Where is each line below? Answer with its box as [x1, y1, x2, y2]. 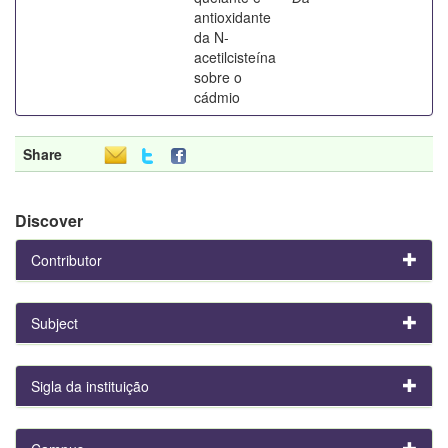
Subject [31, 312, 78, 333]
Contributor [31, 249, 102, 270]
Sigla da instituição [31, 375, 149, 396]
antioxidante [194, 6, 271, 27]
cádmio [194, 86, 240, 107]
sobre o [194, 66, 242, 87]
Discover [15, 208, 83, 232]
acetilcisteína [194, 46, 276, 67]
